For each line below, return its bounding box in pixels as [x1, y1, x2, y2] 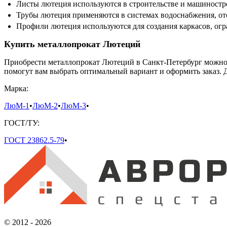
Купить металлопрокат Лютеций [4, 39, 140, 50]
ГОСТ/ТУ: [4, 119, 40, 128]
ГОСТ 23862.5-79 [4, 136, 64, 145]
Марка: [4, 84, 28, 93]
